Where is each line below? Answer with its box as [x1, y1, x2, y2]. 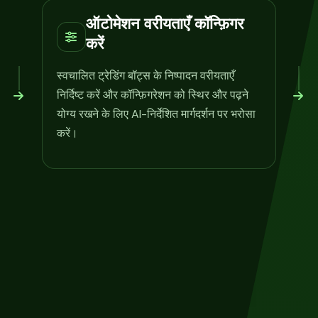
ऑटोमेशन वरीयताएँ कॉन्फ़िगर [85, 13, 244, 33]
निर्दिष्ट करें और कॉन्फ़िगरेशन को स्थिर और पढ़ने [56, 87, 248, 102]
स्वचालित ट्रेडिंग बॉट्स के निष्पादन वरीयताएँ [56, 67, 234, 83]
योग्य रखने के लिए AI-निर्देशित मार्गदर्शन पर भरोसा [56, 106, 256, 121]
